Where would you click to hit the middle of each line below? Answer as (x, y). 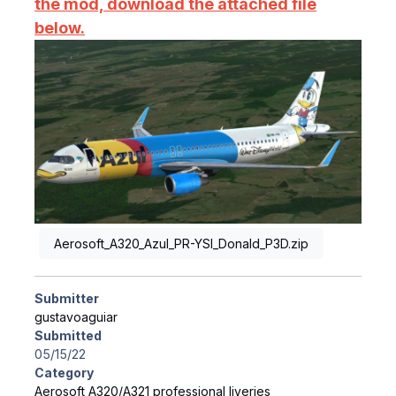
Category (65, 373)
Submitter (67, 299)
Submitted (69, 336)
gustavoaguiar (76, 317)
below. (60, 28)
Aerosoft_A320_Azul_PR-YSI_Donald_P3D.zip (181, 244)
